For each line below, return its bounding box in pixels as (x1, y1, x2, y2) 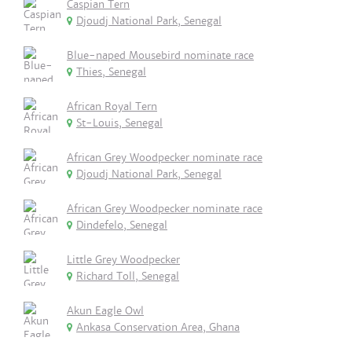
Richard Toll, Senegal (76, 269, 179, 283)
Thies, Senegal (76, 65, 146, 79)
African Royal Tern (67, 100, 157, 113)
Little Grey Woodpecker (67, 253, 180, 266)
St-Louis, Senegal (76, 116, 163, 130)
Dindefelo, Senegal (76, 218, 167, 232)
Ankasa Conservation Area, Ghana (76, 321, 240, 334)
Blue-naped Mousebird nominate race (67, 49, 254, 62)
